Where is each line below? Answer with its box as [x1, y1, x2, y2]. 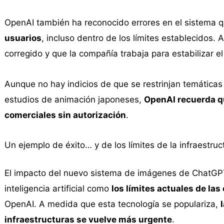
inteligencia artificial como [4, 183, 111, 194]
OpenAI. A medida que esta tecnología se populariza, [4, 199, 220, 209]
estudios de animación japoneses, [4, 94, 144, 104]
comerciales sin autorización [4, 109, 126, 120]
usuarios [4, 32, 41, 43]
